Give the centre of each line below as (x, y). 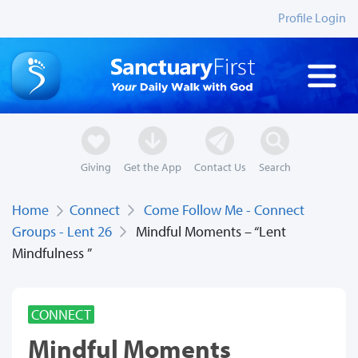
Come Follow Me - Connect (224, 210)
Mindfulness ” (52, 253)
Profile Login (312, 18)
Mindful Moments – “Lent (206, 232)
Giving (95, 167)
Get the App (152, 167)
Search (274, 167)
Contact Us (220, 167)
